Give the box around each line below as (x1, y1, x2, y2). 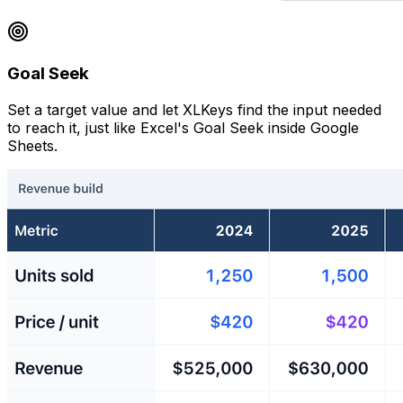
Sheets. (7, 136, 58, 155)
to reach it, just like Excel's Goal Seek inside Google (7, 118, 359, 137)
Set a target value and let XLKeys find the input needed (7, 100, 381, 119)
